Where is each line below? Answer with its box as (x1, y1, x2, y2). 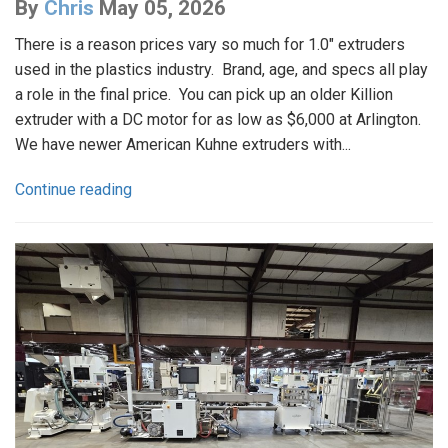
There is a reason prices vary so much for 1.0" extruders (15, 34, 405, 54)
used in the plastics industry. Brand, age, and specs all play (15, 59, 428, 79)
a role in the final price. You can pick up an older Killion (15, 84, 393, 104)
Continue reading (15, 179, 132, 199)
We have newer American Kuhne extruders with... (15, 134, 351, 154)
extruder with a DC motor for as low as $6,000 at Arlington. (15, 109, 425, 129)
